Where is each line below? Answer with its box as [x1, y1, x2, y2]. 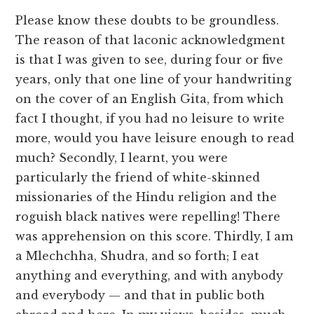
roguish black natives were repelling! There [15, 210, 281, 224]
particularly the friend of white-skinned [15, 170, 261, 185]
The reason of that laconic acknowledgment [15, 33, 286, 48]
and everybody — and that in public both [15, 288, 266, 303]
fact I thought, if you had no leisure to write [15, 111, 285, 126]
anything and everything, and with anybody [15, 268, 284, 283]
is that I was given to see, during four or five [15, 53, 284, 67]
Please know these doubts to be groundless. [15, 13, 280, 28]
